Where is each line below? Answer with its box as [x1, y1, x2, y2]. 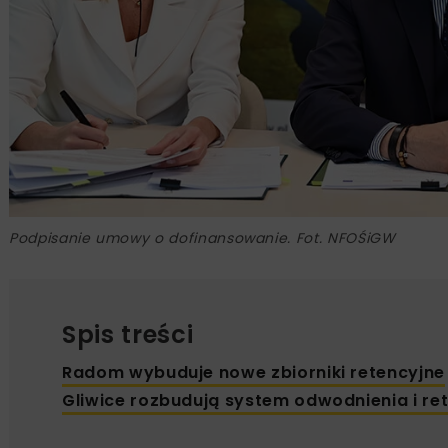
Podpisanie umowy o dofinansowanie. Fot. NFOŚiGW [9, 227, 396, 248]
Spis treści [62, 317, 194, 351]
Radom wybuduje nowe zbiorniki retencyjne [62, 360, 445, 384]
